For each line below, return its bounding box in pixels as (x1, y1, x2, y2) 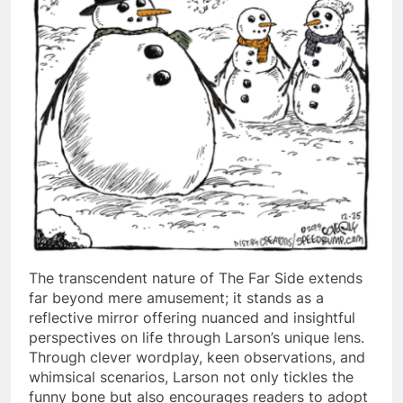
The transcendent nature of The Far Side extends (29, 268, 363, 287)
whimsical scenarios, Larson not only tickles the (29, 367, 354, 386)
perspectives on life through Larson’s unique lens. (29, 327, 364, 346)
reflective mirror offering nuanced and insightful (29, 308, 355, 327)
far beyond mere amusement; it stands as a (29, 288, 324, 307)
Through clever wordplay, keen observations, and (29, 347, 365, 366)
